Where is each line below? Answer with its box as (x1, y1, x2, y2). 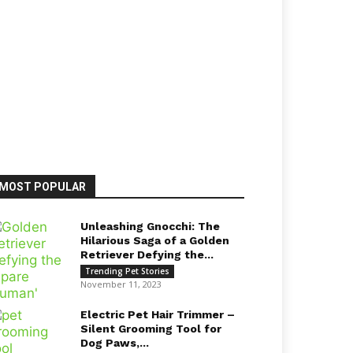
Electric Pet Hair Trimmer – (80, 308, 235, 321)
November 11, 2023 (80, 278, 162, 290)
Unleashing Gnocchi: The (80, 220, 220, 232)
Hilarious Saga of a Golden (80, 234, 229, 247)
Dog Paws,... (80, 336, 149, 349)
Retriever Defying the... (80, 248, 214, 261)
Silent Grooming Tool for (80, 322, 221, 335)
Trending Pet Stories (85, 266, 169, 277)
